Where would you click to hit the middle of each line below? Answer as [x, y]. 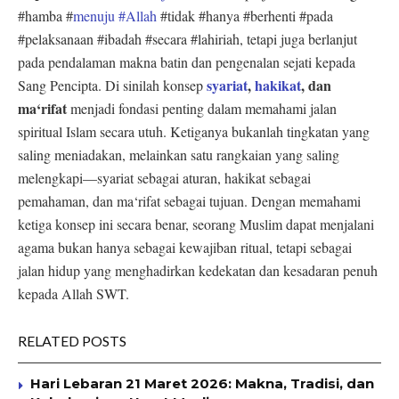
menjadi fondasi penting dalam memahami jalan [202, 108]
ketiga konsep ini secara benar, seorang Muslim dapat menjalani [196, 224]
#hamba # [45, 15]
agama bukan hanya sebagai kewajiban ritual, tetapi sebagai [185, 247]
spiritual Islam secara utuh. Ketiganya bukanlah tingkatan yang [194, 131]
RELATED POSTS [72, 340]
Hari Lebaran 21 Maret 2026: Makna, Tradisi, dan [202, 383]
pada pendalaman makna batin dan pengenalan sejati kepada [187, 61]
